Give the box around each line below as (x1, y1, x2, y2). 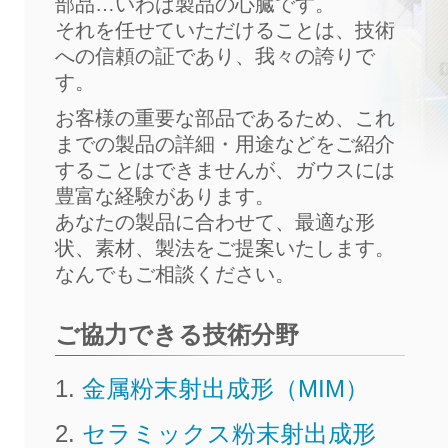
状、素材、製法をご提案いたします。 (55, 237, 395, 259)
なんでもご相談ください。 (55, 263, 295, 285)
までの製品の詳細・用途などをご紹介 (55, 133, 395, 155)
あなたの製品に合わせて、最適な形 (55, 211, 375, 233)
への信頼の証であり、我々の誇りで (55, 45, 375, 67)
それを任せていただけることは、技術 (55, 19, 395, 41)
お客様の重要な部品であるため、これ (55, 107, 395, 129)
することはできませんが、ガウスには (55, 159, 395, 181)
